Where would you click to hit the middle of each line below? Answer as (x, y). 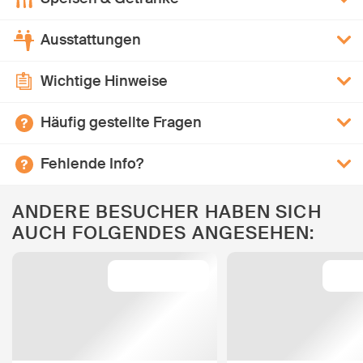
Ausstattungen (91, 40)
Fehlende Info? (92, 164)
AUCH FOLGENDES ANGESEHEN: (164, 233)
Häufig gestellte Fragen (121, 123)
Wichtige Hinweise (104, 81)
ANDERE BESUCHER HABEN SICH (167, 211)
